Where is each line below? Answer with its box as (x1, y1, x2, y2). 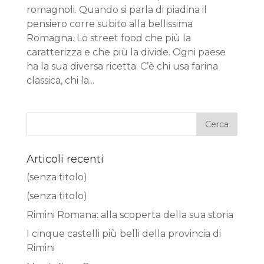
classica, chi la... (26, 74, 94, 86)
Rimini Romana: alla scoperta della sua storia (26, 209, 233, 220)
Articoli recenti (26, 152, 104, 166)
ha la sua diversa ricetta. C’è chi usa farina (26, 60, 218, 72)
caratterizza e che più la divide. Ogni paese (26, 46, 226, 58)
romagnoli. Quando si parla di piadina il (26, 4, 207, 15)
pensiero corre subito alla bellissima (26, 18, 193, 29)
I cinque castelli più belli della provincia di (26, 227, 221, 239)
